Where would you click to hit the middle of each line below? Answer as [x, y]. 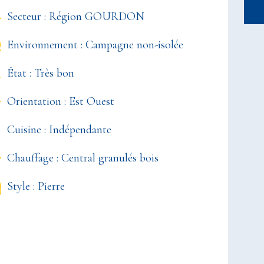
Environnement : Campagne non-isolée [95, 45]
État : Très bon [41, 73]
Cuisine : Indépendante [60, 130]
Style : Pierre [36, 186]
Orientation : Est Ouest [61, 101]
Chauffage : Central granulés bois [83, 158]
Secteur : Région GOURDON [76, 16]
